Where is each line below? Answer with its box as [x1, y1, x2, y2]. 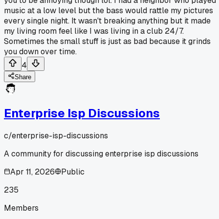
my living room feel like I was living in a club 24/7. [4, 25, 184, 36]
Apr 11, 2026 [10, 166, 55, 177]
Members [4, 202, 39, 213]
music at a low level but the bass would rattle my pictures [4, 5, 213, 16]
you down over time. [4, 46, 77, 57]
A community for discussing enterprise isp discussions [4, 148, 198, 159]
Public [61, 166, 85, 177]
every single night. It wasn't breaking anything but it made [4, 15, 211, 26]
